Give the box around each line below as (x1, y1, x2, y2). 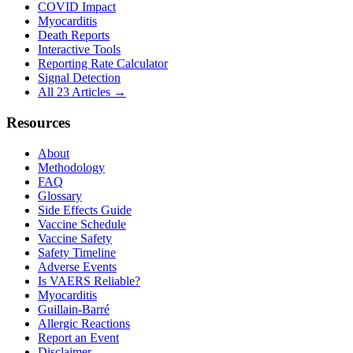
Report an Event (38, 330, 119, 344)
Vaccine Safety (38, 231, 112, 245)
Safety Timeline (38, 245, 116, 259)
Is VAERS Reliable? (38, 273, 140, 288)
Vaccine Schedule (38, 217, 126, 231)
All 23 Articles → (38, 85, 126, 99)
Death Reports (38, 28, 110, 43)
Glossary (38, 188, 82, 203)
